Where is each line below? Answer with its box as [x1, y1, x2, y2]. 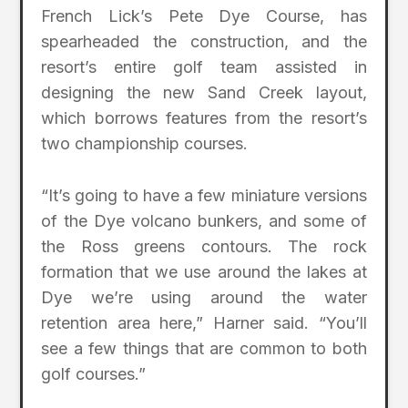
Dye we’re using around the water [41, 287, 367, 307]
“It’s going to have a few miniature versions [41, 185, 367, 205]
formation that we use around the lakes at [41, 261, 367, 281]
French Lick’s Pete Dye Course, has [41, 5, 367, 25]
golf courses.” [41, 363, 147, 383]
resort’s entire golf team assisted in [41, 56, 367, 76]
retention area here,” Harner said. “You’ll [41, 312, 367, 332]
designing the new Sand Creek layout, [41, 82, 367, 102]
